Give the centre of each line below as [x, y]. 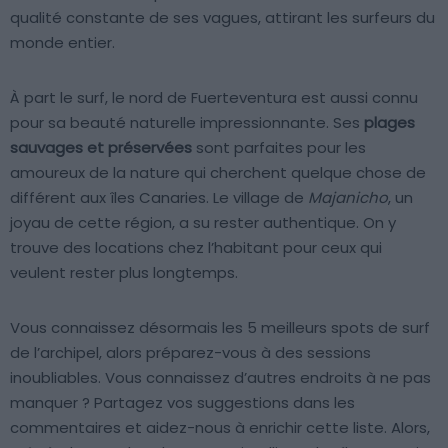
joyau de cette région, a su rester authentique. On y [203, 222]
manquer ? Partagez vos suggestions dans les [182, 402]
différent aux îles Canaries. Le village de [159, 197]
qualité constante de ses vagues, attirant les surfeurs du [222, 17]
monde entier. [62, 42]
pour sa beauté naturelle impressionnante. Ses [187, 122]
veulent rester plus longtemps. [124, 272]
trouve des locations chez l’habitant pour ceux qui [196, 247]
